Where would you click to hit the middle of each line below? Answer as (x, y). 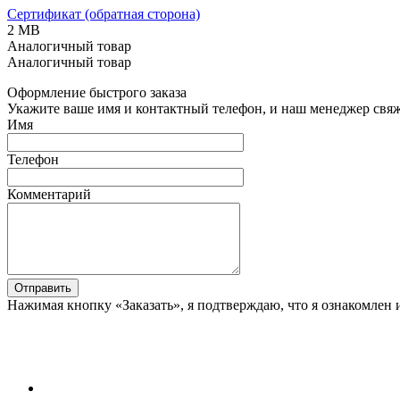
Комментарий (49, 194)
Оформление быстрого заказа (97, 92)
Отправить (43, 287)
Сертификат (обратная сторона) (104, 13)
